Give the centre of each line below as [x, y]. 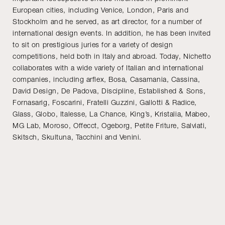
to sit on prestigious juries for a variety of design [93, 44]
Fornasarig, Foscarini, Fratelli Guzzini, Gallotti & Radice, [105, 102]
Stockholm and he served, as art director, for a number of [107, 21]
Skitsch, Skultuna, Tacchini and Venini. [77, 137]
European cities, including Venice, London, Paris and [101, 10]
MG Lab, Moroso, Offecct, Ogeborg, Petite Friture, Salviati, [110, 125]
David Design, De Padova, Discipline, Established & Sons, [109, 90]
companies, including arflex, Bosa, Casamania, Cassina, [106, 79]
